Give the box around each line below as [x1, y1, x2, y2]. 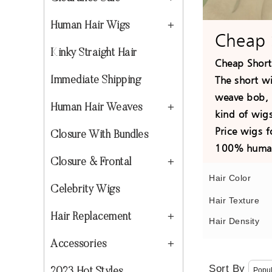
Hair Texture [209, 195, 259, 206]
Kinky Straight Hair [50, 48, 137, 59]
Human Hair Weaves [50, 103, 143, 114]
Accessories [50, 239, 107, 250]
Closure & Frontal [50, 157, 132, 168]
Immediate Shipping [50, 75, 141, 86]
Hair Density [209, 216, 259, 226]
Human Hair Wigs [50, 21, 130, 32]
